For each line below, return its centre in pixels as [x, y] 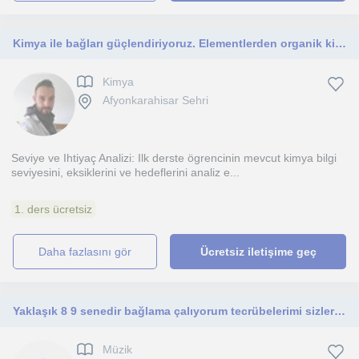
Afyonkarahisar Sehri [155, 101]
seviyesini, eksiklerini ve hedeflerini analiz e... [125, 172]
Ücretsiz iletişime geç [258, 252]
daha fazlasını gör [89, 252]
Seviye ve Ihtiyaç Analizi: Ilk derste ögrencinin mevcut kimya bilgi [174, 158]
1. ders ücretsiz [53, 209]
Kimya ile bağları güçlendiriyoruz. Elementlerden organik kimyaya [341, 43]
